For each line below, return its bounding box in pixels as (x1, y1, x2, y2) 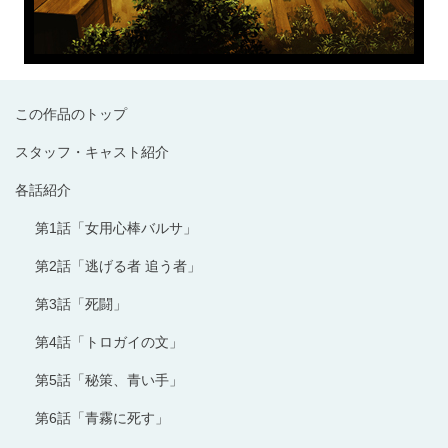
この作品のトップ (15, 105, 127, 122)
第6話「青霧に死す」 (35, 409, 169, 426)
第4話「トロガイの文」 (35, 333, 183, 350)
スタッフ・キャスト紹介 (15, 143, 169, 160)
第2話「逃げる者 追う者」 (35, 257, 201, 274)
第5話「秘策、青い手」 (35, 371, 183, 388)
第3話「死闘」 (35, 295, 127, 312)
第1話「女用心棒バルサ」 (35, 219, 197, 236)
